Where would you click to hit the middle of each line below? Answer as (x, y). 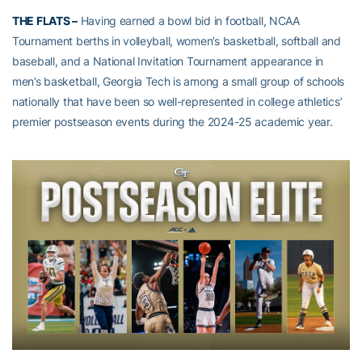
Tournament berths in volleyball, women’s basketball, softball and (177, 41)
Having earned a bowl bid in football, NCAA (188, 21)
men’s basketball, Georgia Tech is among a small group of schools (179, 81)
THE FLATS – (45, 21)
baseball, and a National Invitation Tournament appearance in (168, 61)
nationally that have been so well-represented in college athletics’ (177, 101)
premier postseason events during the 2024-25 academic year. (173, 122)
